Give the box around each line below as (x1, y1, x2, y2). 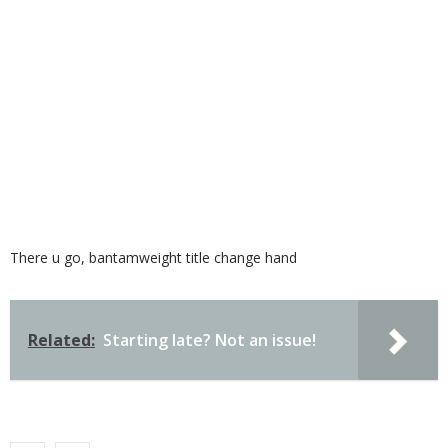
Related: (28, 329, 95, 351)
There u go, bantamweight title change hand (10, 248, 297, 267)
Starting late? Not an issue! (103, 329, 316, 351)
